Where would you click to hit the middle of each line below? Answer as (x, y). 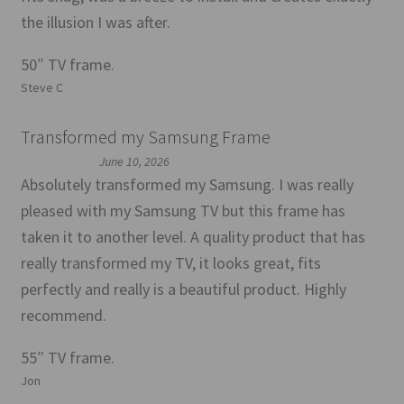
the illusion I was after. (95, 22)
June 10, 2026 (135, 161)
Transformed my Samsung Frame (145, 136)
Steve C (41, 87)
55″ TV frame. (67, 357)
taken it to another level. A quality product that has (193, 236)
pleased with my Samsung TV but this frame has (183, 210)
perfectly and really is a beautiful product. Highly (183, 289)
